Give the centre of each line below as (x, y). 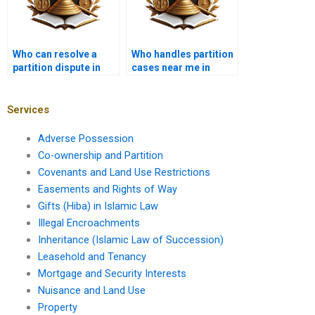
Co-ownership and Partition (100, 155)
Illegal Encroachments (89, 223)
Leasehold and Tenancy (92, 256)
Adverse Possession (85, 138)
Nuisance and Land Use (91, 290)
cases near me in (171, 68)
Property (57, 307)
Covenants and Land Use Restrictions (124, 172)
